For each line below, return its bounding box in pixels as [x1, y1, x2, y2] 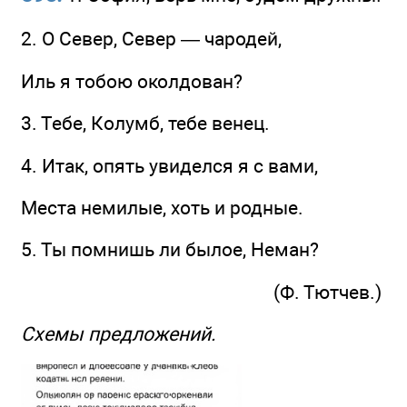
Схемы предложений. [21, 323, 216, 346]
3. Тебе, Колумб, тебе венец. [21, 112, 270, 135]
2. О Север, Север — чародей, [21, 26, 282, 50]
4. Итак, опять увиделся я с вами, [21, 154, 318, 177]
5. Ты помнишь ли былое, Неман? [21, 238, 319, 262]
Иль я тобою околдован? [21, 70, 243, 94]
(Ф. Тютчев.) [273, 280, 382, 303]
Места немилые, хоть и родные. [21, 196, 303, 220]
